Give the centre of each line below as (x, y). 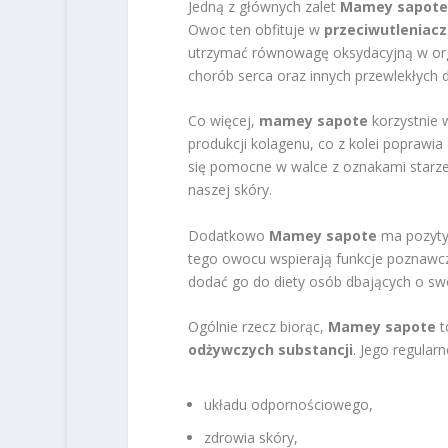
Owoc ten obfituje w (255, 29)
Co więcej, (223, 121)
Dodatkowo (228, 235)
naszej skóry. (229, 190)
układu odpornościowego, (288, 405)
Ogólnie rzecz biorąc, (257, 326)
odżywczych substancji (270, 349)
